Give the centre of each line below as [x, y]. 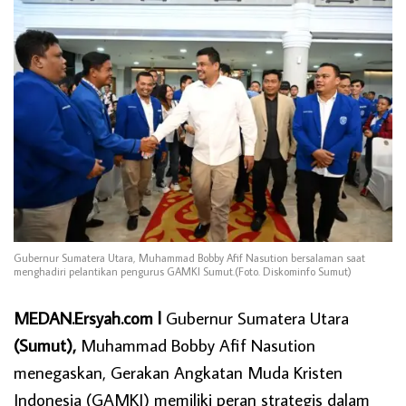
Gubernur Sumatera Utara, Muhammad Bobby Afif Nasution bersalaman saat [189, 258]
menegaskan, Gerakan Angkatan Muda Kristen [178, 372]
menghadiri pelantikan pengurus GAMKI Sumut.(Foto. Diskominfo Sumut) [183, 272]
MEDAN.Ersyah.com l [87, 317]
